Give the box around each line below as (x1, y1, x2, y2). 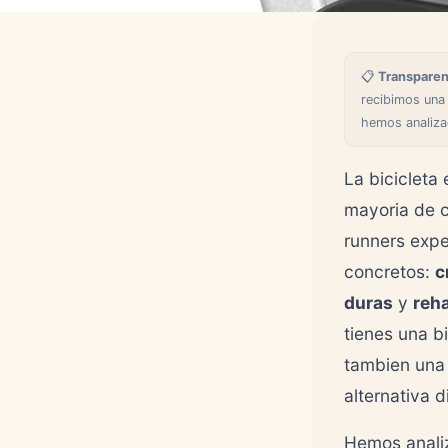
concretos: (344, 261, 435, 282)
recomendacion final (31, 8, 150, 23)
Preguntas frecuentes (31, 34, 160, 49)
